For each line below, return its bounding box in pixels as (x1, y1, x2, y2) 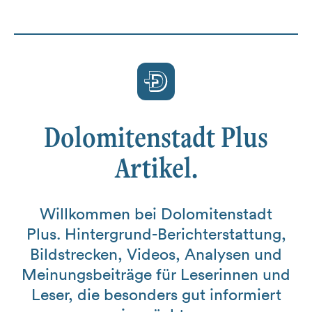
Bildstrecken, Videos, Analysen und (30, 244, 282, 263)
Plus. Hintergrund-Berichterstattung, (26, 224, 286, 243)
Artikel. (114, 148, 198, 186)
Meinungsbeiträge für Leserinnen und (22, 264, 290, 283)
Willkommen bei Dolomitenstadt (40, 203, 272, 223)
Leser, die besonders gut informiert (31, 284, 281, 304)
